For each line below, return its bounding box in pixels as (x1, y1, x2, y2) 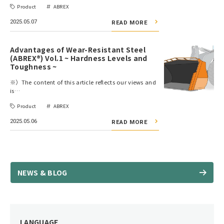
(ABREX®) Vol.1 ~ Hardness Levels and (10, 52, 147, 63)
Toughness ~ (10, 61, 57, 71)
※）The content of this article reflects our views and (10, 77, 156, 86)
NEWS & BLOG (17, 167, 67, 177)
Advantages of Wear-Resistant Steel (10, 44, 145, 54)
